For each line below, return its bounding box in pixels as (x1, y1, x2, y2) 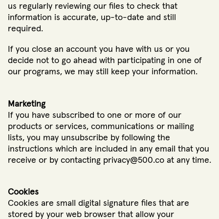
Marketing (8, 99, 45, 109)
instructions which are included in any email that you (8, 144, 209, 153)
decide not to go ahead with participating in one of (8, 56, 202, 66)
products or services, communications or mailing (8, 122, 194, 131)
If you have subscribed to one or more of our (8, 110, 181, 120)
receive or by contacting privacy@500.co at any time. (8, 155, 211, 165)
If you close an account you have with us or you (8, 45, 190, 54)
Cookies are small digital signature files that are (8, 198, 189, 208)
